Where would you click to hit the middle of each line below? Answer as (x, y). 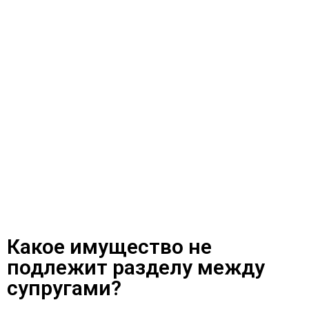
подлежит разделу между (136, 267)
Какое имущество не (109, 246)
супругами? (64, 288)
